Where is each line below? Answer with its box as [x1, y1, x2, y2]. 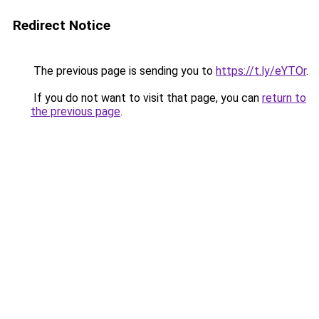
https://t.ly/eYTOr [216, 64, 306, 78]
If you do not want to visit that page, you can [31, 91, 262, 105]
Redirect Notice [13, 17, 110, 33]
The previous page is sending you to [31, 64, 216, 78]
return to [262, 91, 306, 105]
